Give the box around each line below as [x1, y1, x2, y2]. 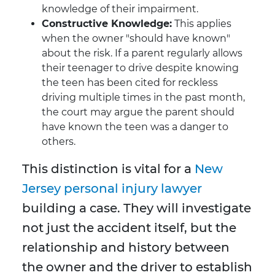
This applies [172, 18, 231, 30]
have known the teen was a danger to [42, 121, 228, 133]
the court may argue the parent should [42, 106, 234, 118]
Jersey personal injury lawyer [22, 181, 202, 196]
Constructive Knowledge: [42, 18, 172, 30]
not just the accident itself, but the [22, 220, 236, 236]
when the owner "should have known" [42, 33, 230, 45]
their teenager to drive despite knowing [42, 62, 239, 74]
